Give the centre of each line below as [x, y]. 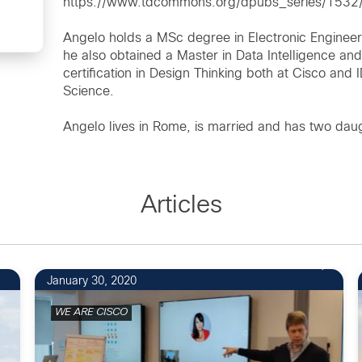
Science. [88, 92]
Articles [181, 206]
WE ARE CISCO [91, 313]
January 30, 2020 [91, 282]
